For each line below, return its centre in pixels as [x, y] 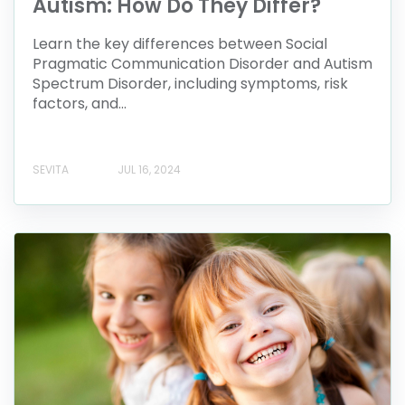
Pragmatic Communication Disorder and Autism [202, 64]
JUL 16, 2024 [149, 170]
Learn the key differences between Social [180, 44]
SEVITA [51, 170]
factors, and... [80, 104]
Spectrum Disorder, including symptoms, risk [190, 84]
